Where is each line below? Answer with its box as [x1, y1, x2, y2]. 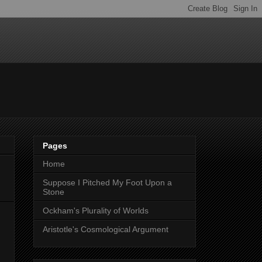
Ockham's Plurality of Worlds [43, 206, 149, 216]
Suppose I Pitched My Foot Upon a [43, 178, 172, 188]
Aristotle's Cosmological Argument [43, 225, 168, 235]
